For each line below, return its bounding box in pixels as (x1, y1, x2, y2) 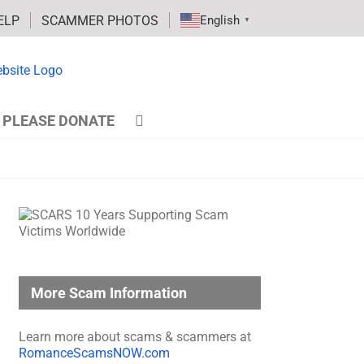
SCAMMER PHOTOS (41, 12, 158, 28)
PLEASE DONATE (2, 112, 115, 129)
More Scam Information (31, 284, 187, 301)
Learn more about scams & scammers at (19, 328, 251, 344)
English (200, 13, 240, 28)
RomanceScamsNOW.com (19, 344, 170, 361)
